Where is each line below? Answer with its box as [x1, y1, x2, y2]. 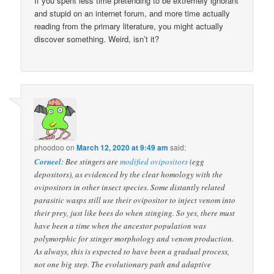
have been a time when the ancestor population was [34, 220, 207, 232]
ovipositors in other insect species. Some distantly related [34, 182, 226, 193]
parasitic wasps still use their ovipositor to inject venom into [34, 194, 236, 206]
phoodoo [34, 142, 65, 153]
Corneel [34, 156, 62, 168]
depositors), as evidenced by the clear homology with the [34, 169, 223, 180]
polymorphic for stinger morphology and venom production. [34, 233, 234, 245]
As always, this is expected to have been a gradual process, [34, 246, 230, 257]
